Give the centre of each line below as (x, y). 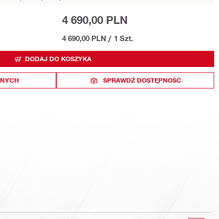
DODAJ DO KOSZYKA (58, 59)
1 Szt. (123, 38)
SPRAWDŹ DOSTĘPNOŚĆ (142, 80)
